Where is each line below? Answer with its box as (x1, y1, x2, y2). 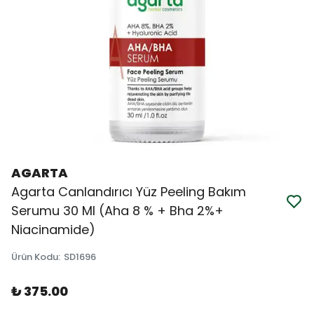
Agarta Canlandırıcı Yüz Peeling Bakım (11, 183, 246, 200)
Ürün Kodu (11, 250, 58, 264)
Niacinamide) (11, 221, 95, 238)
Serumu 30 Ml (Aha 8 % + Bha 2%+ (11, 202, 224, 219)
